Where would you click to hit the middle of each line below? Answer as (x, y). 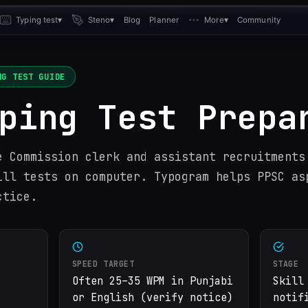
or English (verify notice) (152, 298)
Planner (164, 20)
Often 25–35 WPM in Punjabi (152, 281)
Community (259, 20)
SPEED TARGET (103, 263)
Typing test (37, 20)
